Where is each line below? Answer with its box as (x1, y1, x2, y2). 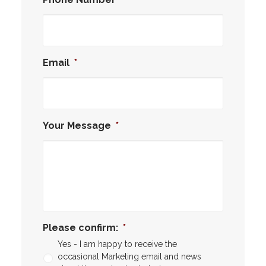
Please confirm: (43, 222, 118, 233)
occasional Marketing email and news (58, 252, 201, 261)
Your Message (43, 120, 111, 131)
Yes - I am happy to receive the (58, 239, 177, 249)
